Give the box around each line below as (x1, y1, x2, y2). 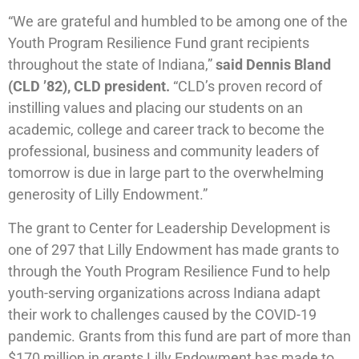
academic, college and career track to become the (8, 121, 325, 139)
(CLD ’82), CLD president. (8, 78, 170, 95)
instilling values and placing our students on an (8, 99, 303, 117)
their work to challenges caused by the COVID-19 (8, 305, 317, 323)
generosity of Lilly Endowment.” (8, 186, 208, 204)
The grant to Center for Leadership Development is (8, 219, 330, 236)
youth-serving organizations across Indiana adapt (8, 284, 321, 301)
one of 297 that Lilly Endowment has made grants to (8, 240, 339, 258)
